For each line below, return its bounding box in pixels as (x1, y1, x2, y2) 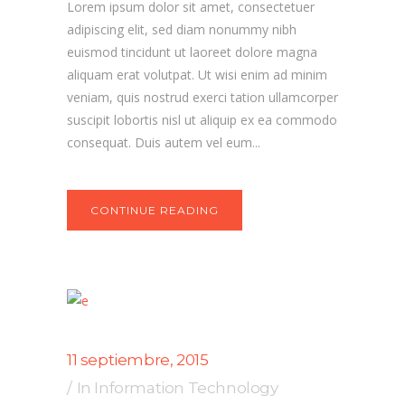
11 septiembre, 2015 (67, 351, 209, 369)
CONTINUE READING (90, 203, 219, 217)
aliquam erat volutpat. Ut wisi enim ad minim (67, 66, 327, 83)
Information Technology (94, 379, 278, 397)
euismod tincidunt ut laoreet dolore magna (67, 43, 317, 61)
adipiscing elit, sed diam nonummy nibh (67, 21, 297, 38)
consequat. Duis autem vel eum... (67, 134, 260, 151)
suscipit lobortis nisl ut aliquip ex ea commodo (67, 111, 337, 128)
